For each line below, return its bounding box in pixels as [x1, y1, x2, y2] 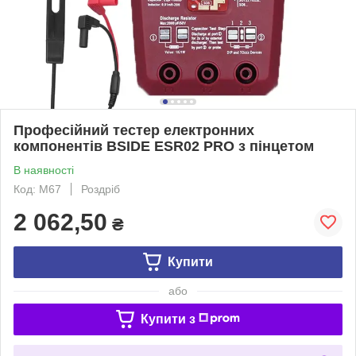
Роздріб [81, 182, 120, 195]
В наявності [14, 163, 74, 176]
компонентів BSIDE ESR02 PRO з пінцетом [14, 137, 314, 154]
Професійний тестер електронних [14, 122, 254, 138]
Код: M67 [14, 182, 61, 195]
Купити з [140, 311, 195, 326]
